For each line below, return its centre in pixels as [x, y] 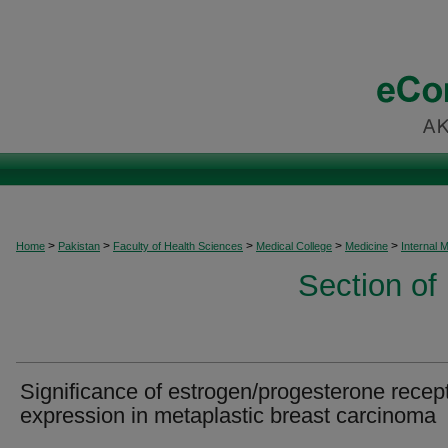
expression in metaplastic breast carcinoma [228, 415]
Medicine [366, 246]
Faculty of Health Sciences [178, 246]
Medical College [294, 246]
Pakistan [79, 246]
